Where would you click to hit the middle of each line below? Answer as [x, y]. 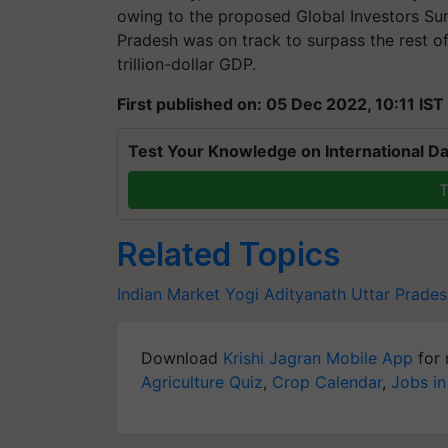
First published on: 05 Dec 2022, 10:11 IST [280, 103]
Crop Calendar [327, 381]
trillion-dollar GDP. [186, 63]
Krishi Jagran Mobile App [318, 357]
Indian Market [168, 293]
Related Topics [228, 254]
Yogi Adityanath [285, 293]
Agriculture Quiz [202, 381]
